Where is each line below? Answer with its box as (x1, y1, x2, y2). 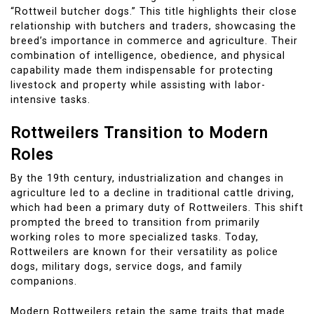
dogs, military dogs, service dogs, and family (11, 261, 243, 273)
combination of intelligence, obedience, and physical (11, 49, 285, 62)
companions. (11, 275, 77, 288)
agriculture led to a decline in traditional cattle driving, (11, 187, 294, 200)
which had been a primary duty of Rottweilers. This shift (11, 202, 303, 214)
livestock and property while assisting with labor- (11, 78, 266, 91)
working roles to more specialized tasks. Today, (11, 231, 259, 244)
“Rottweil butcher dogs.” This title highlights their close (11, 5, 297, 18)
